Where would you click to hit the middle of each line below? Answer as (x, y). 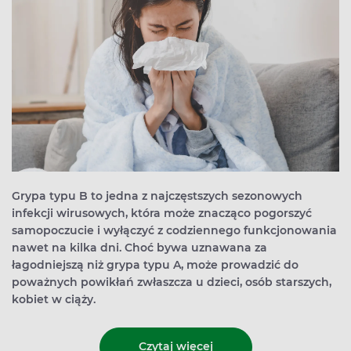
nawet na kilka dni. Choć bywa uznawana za (139, 247)
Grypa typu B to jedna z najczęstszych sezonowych (157, 195)
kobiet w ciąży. (54, 299)
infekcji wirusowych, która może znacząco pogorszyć (162, 213)
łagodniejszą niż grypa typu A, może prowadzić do (155, 264)
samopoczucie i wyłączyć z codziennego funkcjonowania (174, 230)
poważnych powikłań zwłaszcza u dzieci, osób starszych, (172, 282)
